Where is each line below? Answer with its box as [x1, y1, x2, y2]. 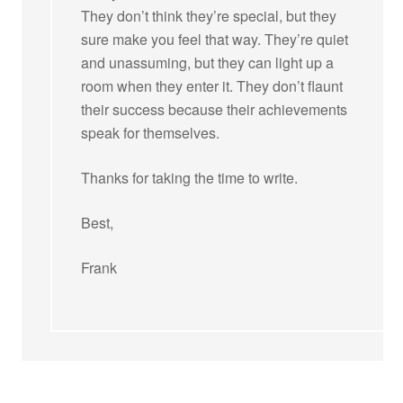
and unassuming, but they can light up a [81, 51, 335, 73]
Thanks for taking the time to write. [81, 166, 299, 188]
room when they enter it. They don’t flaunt [81, 75, 344, 96]
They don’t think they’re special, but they [81, 4, 337, 26]
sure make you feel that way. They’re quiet [81, 28, 349, 49]
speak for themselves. [81, 121, 220, 143]
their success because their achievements [81, 98, 348, 120]
